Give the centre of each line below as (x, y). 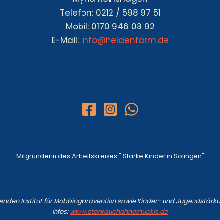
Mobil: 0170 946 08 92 (110, 26)
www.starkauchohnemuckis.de (119, 211)
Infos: (61, 211)
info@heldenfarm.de (125, 40)
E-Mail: (66, 40)
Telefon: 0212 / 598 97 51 (110, 13)
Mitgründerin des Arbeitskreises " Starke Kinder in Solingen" (110, 156)
